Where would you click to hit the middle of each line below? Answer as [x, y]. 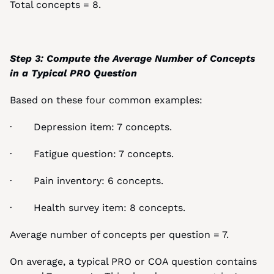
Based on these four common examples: [106, 100]
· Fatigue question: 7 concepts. [92, 154]
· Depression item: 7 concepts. [91, 127]
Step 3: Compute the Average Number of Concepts [132, 58]
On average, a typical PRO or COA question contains [133, 261]
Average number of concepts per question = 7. [119, 235]
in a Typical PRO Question [73, 73]
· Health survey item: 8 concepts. [98, 208]
